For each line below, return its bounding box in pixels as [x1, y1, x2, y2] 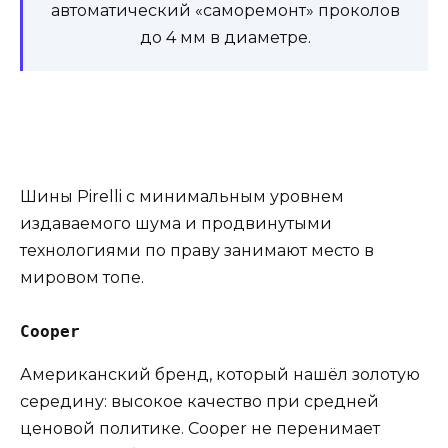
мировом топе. [20, 268, 144, 288]
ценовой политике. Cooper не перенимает [20, 419, 380, 439]
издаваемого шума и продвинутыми [20, 214, 332, 234]
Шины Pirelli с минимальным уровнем [20, 187, 344, 207]
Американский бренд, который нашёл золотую [20, 365, 420, 385]
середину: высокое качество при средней [20, 392, 379, 412]
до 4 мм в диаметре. [140, 28, 311, 48]
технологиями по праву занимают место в [20, 241, 374, 261]
